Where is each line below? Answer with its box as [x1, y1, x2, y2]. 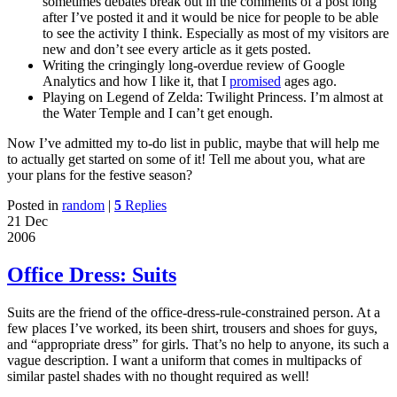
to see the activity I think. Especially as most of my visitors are [43, 26, 389, 42]
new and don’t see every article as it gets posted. [43, 42, 311, 58]
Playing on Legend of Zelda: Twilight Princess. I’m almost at [43, 90, 383, 105]
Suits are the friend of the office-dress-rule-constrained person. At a [7, 305, 380, 320]
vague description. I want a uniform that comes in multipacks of [7, 353, 362, 368]
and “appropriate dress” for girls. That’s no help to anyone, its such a [7, 337, 389, 352]
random [62, 198, 105, 214]
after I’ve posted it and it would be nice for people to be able [43, 10, 378, 26]
